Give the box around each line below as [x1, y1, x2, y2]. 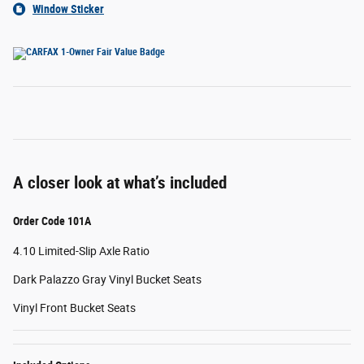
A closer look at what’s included [13, 172, 227, 193]
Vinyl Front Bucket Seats [13, 301, 136, 314]
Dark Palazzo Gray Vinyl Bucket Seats [13, 272, 201, 286]
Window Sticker [32, 2, 104, 15]
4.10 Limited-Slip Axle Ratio [13, 244, 149, 258]
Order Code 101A [13, 214, 91, 227]
